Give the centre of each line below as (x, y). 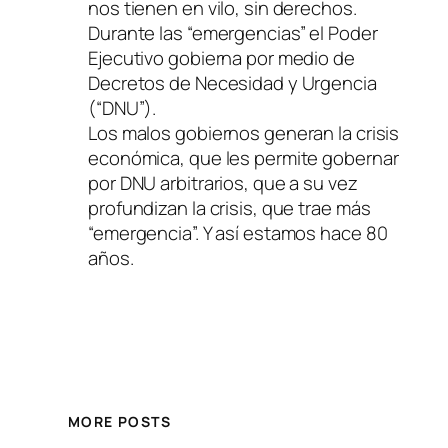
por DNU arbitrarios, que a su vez (223, 183)
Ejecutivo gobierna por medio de (221, 58)
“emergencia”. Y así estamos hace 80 (238, 233)
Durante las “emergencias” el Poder (233, 33)
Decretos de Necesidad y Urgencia (232, 83)
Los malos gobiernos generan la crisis (244, 133)
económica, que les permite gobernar (243, 158)
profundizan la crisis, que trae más (229, 208)
